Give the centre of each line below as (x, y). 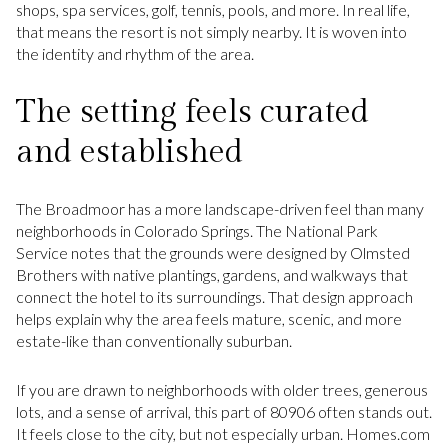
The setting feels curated (192, 111)
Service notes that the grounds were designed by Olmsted (213, 253)
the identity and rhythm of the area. (135, 53)
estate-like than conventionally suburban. (154, 341)
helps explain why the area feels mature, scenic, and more (209, 319)
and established (129, 151)
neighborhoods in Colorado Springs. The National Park (197, 231)
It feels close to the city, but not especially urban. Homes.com (223, 433)
